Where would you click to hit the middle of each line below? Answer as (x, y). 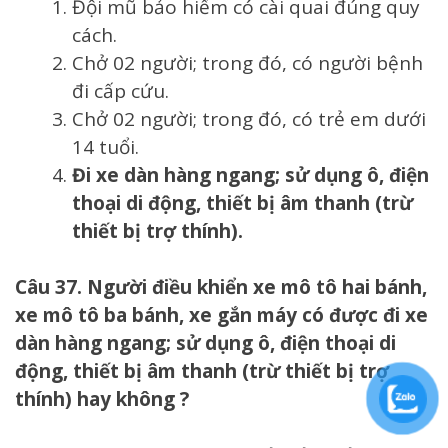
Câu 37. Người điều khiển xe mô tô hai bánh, (221, 287)
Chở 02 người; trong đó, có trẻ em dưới (249, 118)
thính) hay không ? (102, 399)
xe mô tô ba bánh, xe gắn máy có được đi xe (221, 315)
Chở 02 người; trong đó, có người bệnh (247, 62)
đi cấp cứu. (123, 90)
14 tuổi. (105, 146)
